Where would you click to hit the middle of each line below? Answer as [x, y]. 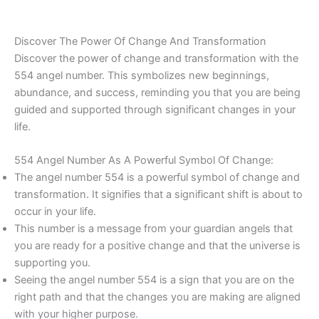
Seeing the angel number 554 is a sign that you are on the [154, 280]
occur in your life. [55, 211]
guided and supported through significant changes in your [155, 109]
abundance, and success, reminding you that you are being [157, 92]
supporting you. [52, 263]
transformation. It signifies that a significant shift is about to [158, 194]
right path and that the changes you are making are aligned [157, 297]
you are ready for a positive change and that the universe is [157, 246]
